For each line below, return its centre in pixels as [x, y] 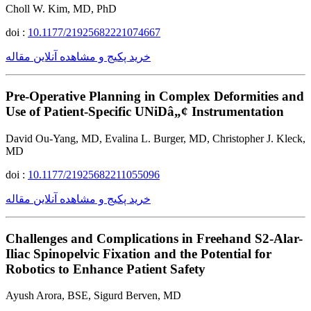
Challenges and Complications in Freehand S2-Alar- [154, 238]
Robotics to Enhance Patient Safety [106, 269]
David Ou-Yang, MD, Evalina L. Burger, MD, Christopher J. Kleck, [155, 138]
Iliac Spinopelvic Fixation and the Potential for [138, 253]
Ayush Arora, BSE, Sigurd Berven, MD [93, 296]
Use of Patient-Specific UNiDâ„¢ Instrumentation [145, 112]
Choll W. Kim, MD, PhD [61, 9]
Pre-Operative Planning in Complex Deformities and [155, 96]
